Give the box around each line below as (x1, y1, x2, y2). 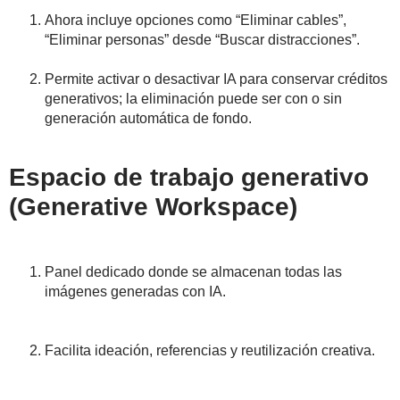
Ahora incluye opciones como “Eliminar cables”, (45, 12, 346, 29)
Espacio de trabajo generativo (9, 163, 369, 192)
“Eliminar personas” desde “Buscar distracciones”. (45, 32, 360, 48)
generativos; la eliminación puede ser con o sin (45, 91, 342, 107)
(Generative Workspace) (9, 193, 297, 221)
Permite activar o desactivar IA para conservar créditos (45, 71, 387, 87)
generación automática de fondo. (45, 111, 252, 127)
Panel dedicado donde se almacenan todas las (45, 264, 342, 280)
